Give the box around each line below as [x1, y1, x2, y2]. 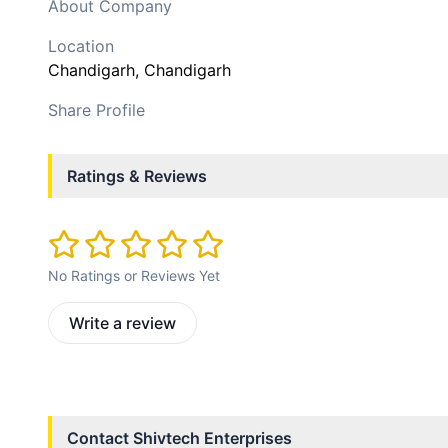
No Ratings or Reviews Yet [48, 267, 220, 285]
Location [48, 36, 114, 56]
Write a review [69, 313, 176, 334]
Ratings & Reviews [67, 166, 207, 186]
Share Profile [48, 100, 145, 120]
